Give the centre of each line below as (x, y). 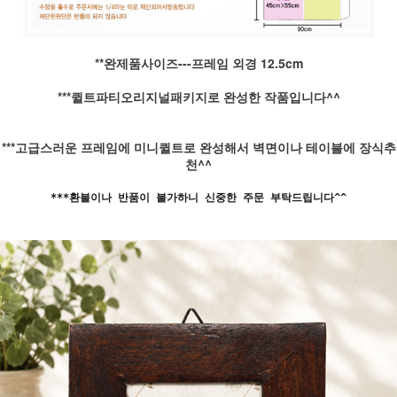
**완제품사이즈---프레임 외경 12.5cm (198, 62)
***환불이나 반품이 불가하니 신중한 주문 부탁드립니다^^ (198, 197)
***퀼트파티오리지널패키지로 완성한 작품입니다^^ (198, 96)
